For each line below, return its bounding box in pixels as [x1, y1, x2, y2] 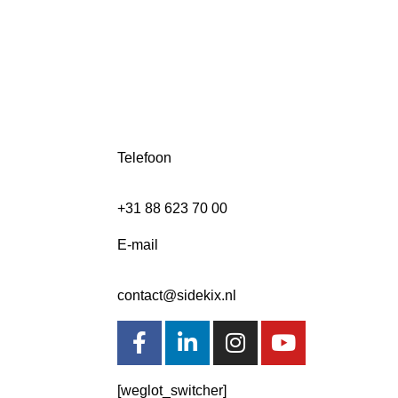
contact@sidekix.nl [117, 287, 236, 303]
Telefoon [117, 149, 171, 165]
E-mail [117, 236, 158, 252]
